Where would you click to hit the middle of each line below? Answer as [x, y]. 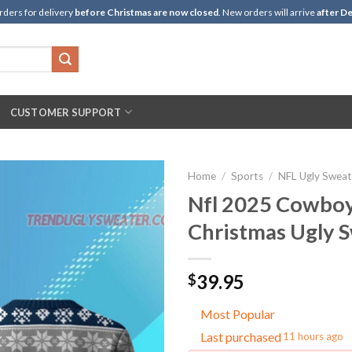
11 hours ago [313, 337]
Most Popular [238, 313]
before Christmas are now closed [146, 12]
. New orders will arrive [267, 12]
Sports [247, 176]
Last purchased [241, 336]
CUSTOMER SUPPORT [66, 112]
